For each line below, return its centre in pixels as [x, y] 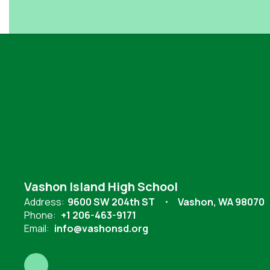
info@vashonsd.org [101, 228]
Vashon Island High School [101, 186]
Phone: [40, 215]
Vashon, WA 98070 [221, 202]
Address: [44, 202]
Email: [37, 228]
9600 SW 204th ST [111, 202]
